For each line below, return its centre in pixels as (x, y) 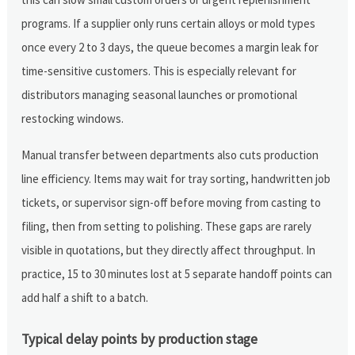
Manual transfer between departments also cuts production (170, 155)
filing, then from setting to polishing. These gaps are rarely (167, 226)
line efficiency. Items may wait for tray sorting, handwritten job (176, 178)
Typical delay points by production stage (140, 339)
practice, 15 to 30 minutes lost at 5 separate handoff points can (177, 273)
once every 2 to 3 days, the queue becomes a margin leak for (170, 47)
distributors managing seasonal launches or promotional (160, 94)
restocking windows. (73, 118)
